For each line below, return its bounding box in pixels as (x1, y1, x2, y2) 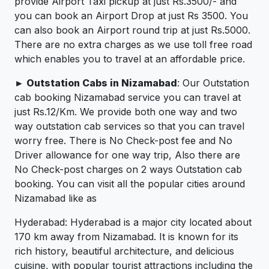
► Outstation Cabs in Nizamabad (14, 77, 177, 89)
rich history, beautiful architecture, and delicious (14, 245, 234, 258)
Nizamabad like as (14, 192, 97, 205)
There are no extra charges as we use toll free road (14, 38, 252, 51)
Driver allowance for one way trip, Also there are (14, 149, 240, 162)
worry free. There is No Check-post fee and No (14, 134, 232, 147)
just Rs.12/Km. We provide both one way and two (14, 106, 237, 118)
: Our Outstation (177, 77, 249, 89)
